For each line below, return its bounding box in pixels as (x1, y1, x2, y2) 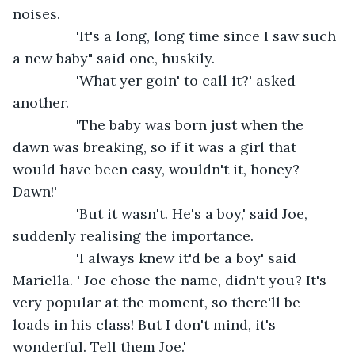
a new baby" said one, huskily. (13, 48, 215, 67)
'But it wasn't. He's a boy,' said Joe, (29, 204, 76, 223)
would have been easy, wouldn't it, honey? (13, 159, 303, 178)
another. (13, 93, 69, 112)
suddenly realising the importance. (13, 226, 254, 245)
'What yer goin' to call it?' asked (29, 71, 76, 90)
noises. (13, 4, 60, 23)
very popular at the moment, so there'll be (13, 292, 304, 311)
